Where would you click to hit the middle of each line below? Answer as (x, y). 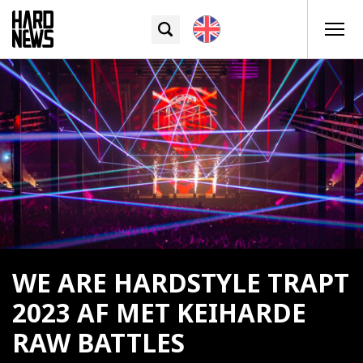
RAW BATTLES (98, 343)
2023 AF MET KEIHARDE (159, 313)
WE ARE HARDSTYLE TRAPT (181, 283)
